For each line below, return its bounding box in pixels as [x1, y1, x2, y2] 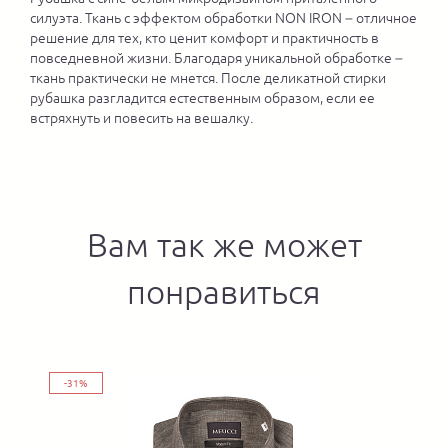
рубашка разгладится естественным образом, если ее [30, 90, 375, 106]
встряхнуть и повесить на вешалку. [30, 110, 253, 126]
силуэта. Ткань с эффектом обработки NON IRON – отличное [30, 10, 417, 26]
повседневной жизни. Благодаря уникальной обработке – [30, 50, 403, 66]
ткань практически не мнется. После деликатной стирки [30, 70, 386, 86]
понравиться [127, 272, 321, 311]
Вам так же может [86, 225, 362, 264]
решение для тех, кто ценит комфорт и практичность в [30, 30, 379, 46]
